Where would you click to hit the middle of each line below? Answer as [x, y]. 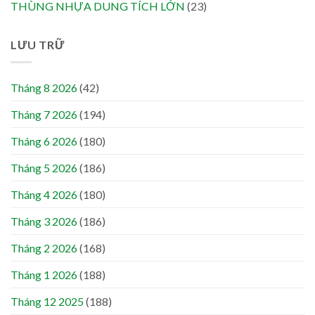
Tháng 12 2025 [47, 301]
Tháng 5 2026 [44, 168]
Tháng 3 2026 [44, 221]
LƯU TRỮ [38, 45]
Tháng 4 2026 [44, 194]
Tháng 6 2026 [44, 141]
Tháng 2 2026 [44, 248]
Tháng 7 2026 [44, 114]
